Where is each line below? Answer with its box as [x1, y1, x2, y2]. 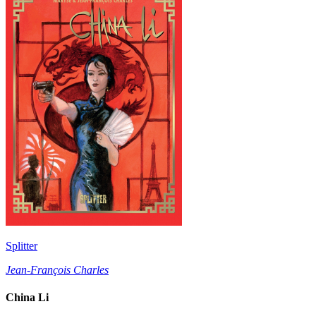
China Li [6, 291, 49, 304]
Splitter [6, 239, 37, 252]
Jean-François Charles [6, 263, 109, 276]
